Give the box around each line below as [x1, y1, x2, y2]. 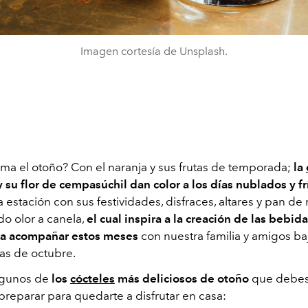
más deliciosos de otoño [115, 271, 252, 285]
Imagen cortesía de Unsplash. [80, 44, 228, 58]
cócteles [70, 271, 115, 285]
